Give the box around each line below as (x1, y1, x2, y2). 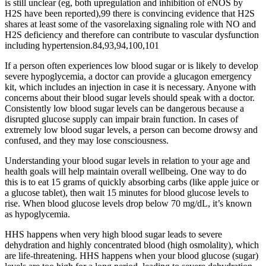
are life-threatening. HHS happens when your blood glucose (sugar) (5, 251, 258, 261)
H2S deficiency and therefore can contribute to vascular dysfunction (5, 30, 259, 40)
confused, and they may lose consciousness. (5, 135, 169, 146)
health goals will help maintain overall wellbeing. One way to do (5, 166, 246, 177)
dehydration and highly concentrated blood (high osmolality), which (5, 240, 259, 251)
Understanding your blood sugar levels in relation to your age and (5, 156, 250, 166)
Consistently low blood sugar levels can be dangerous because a (5, 103, 244, 114)
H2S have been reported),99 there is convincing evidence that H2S (5, 8, 255, 19)
